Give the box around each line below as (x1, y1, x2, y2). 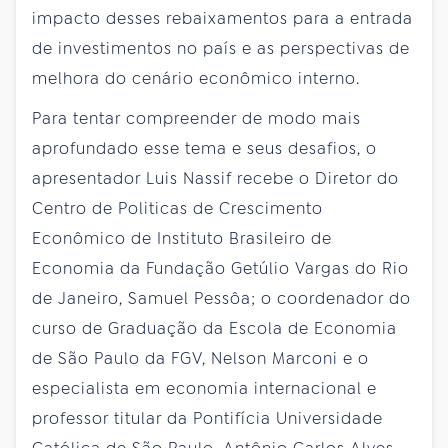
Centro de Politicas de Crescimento (32, 197, 323, 219)
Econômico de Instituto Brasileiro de (32, 227, 332, 249)
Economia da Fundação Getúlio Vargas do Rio (32, 257, 409, 279)
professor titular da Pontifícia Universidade (32, 407, 383, 429)
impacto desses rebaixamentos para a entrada (32, 7, 413, 29)
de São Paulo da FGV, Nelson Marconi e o (32, 347, 369, 369)
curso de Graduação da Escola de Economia (32, 317, 397, 339)
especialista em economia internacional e (32, 377, 377, 399)
